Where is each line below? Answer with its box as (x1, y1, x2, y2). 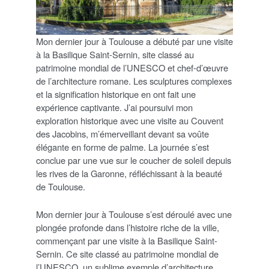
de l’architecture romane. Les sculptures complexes (36, 74, 232, 88)
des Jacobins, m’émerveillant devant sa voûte (36, 127, 209, 141)
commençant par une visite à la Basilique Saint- (36, 234, 217, 247)
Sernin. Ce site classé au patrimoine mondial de (36, 247, 219, 261)
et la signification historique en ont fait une (36, 88, 196, 101)
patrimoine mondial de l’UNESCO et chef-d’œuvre (36, 61, 228, 74)
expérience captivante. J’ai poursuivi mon (36, 101, 193, 114)
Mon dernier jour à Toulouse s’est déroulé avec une (36, 208, 232, 221)
